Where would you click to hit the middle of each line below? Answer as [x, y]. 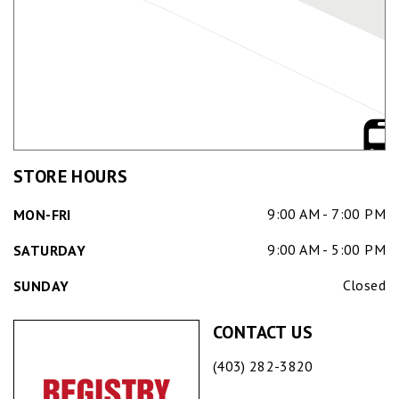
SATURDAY [50, 251]
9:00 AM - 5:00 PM [326, 250]
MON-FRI [42, 215]
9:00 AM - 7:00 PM [326, 214]
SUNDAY [41, 286]
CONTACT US [263, 333]
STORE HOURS [71, 177]
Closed [364, 285]
